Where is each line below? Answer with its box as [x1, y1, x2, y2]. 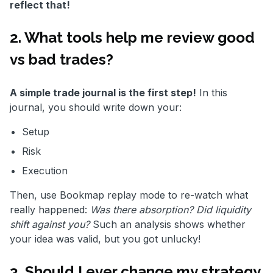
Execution [22, 164, 68, 177]
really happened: [10, 203, 90, 216]
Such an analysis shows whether [90, 218, 246, 230]
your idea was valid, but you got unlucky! [10, 232, 200, 245]
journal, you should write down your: [10, 101, 182, 113]
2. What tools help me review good [10, 28, 255, 46]
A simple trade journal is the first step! [10, 86, 196, 99]
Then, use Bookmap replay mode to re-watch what [10, 188, 248, 201]
